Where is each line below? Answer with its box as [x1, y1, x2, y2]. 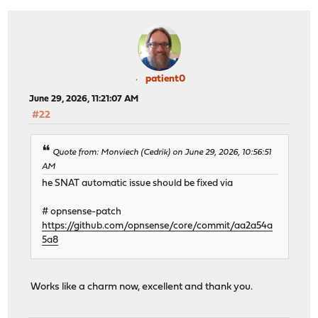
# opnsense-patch [42, 207, 122, 217]
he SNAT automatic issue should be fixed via [42, 179, 234, 189]
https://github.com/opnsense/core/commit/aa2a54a [42, 221, 273, 231]
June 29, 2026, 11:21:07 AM [29, 94, 139, 104]
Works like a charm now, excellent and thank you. [31, 282, 253, 293]
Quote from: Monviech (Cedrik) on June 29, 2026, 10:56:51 [53, 148, 272, 158]
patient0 [146, 73, 185, 84]
